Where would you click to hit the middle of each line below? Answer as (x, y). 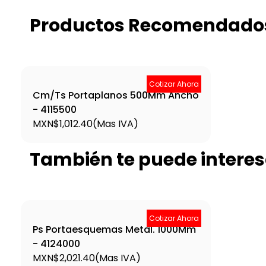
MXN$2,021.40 (64, 258)
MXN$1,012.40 (63, 123)
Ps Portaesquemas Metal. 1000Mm (114, 229)
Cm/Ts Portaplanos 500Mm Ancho (116, 95)
